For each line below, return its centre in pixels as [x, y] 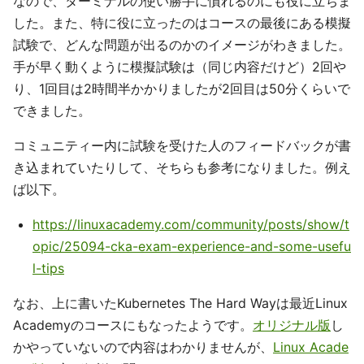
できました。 [52, 110]
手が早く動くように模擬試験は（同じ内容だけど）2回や [180, 67]
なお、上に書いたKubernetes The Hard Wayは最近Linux [180, 303]
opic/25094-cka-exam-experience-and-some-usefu [192, 246]
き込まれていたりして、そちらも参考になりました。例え [182, 167]
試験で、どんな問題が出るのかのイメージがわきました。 [182, 45]
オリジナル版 [292, 325]
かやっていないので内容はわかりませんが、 [143, 347]
